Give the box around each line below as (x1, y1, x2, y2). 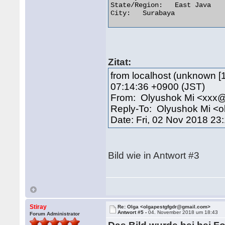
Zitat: (108, 57, 132, 67)
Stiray (30, 203, 47, 210)
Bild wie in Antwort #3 (108, 150, 200, 161)
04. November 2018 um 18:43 (148, 209, 218, 215)
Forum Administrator (30, 211, 80, 216)
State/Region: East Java (110, 1, 163, 9)
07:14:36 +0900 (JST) (110, 81, 205, 92)
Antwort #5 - (118, 209, 149, 215)
